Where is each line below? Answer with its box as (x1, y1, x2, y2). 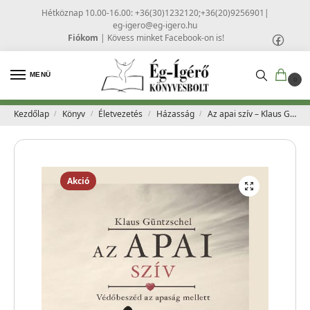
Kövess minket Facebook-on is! (107, 31, 224, 44)
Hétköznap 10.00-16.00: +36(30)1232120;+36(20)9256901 (41, 6, 264, 19)
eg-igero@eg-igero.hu (113, 19, 197, 31)
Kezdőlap (13, 108, 49, 120)
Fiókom (68, 31, 98, 44)
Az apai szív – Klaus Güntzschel (208, 108, 290, 120)
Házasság (156, 108, 194, 120)
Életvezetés (98, 108, 143, 120)
